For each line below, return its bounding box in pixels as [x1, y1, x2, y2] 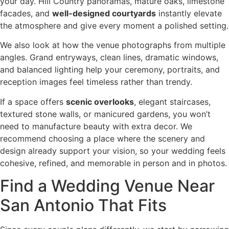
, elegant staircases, [134, 96, 211, 107]
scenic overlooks [66, 96, 134, 107]
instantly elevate [156, 8, 222, 18]
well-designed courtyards [52, 8, 156, 18]
